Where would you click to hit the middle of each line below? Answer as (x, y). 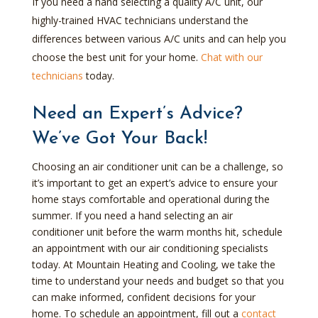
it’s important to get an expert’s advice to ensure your (154, 182)
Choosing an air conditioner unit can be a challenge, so (157, 166)
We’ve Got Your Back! (119, 138)
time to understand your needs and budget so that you (158, 280)
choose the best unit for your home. (116, 57)
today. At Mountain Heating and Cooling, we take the (153, 264)
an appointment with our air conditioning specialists (150, 248)
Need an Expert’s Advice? (137, 114)
